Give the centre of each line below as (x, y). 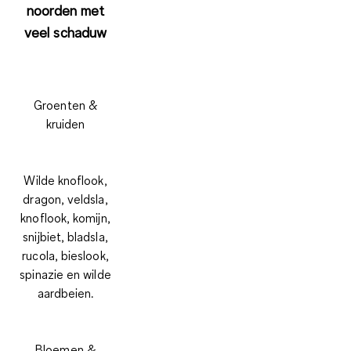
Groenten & (65, 105)
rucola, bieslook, (65, 255)
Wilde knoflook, (65, 180)
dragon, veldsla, (65, 199)
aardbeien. (65, 293)
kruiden (65, 123)
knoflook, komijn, (65, 217)
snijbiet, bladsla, (65, 236)
